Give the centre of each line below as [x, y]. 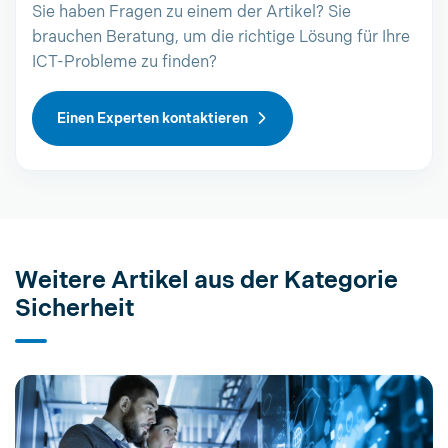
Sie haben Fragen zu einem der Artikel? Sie [191, 12]
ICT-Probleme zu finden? [124, 62]
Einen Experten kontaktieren [152, 118]
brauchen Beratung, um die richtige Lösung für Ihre [221, 37]
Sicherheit [74, 308]
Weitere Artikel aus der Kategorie [206, 280]
